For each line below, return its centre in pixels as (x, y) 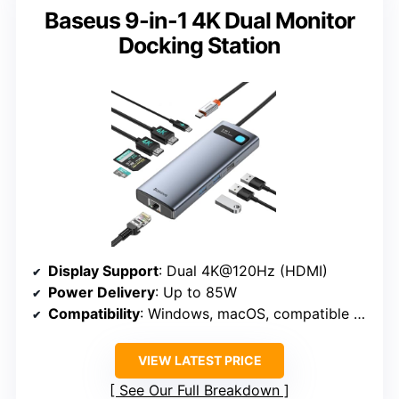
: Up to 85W (196, 292)
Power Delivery (102, 292)
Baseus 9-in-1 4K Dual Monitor (199, 20)
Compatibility (94, 313)
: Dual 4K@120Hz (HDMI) (243, 270)
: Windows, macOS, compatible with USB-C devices (247, 313)
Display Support (103, 270)
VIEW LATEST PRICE (199, 360)
